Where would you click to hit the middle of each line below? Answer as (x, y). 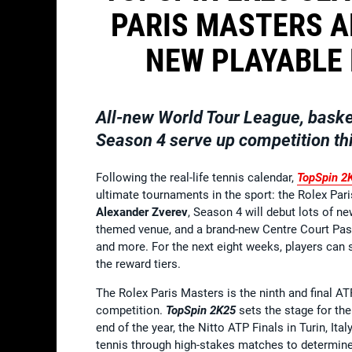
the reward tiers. (138, 264)
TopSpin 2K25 (201, 310)
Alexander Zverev (142, 212)
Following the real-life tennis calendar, (196, 177)
